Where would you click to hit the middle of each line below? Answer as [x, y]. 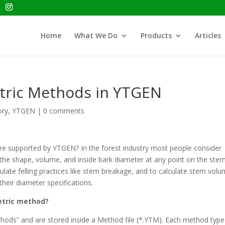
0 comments [64, 111]
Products [156, 35]
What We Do [96, 35]
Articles [208, 35]
